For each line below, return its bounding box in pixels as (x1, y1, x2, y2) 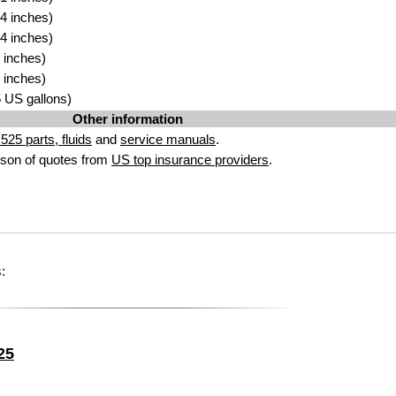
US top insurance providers (111, 152, 269, 167)
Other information (72, 111, 183, 126)
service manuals (120, 132, 216, 147)
